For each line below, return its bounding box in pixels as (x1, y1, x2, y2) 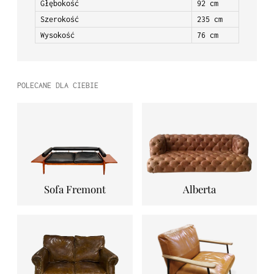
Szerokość (40, 15, 80, 24)
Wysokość (40, 31, 75, 40)
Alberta (182, 182, 216, 196)
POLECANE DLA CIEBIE (17, 81, 98, 91)
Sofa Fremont (43, 182, 106, 196)
